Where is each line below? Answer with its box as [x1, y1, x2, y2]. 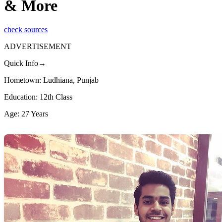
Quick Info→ [4, 59, 46, 68]
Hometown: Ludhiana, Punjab [4, 76, 99, 85]
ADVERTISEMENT [4, 42, 71, 51]
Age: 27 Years [4, 110, 48, 118]
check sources [4, 25, 48, 34]
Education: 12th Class [4, 93, 72, 102]
